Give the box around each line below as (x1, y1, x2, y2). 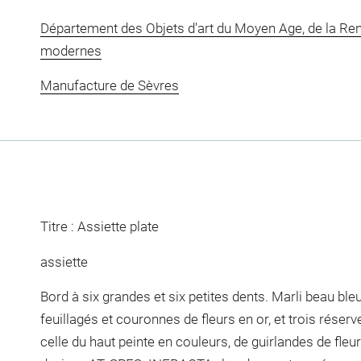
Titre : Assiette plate (39, 218, 159, 235)
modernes (39, 42, 102, 59)
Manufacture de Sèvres (39, 77, 179, 94)
